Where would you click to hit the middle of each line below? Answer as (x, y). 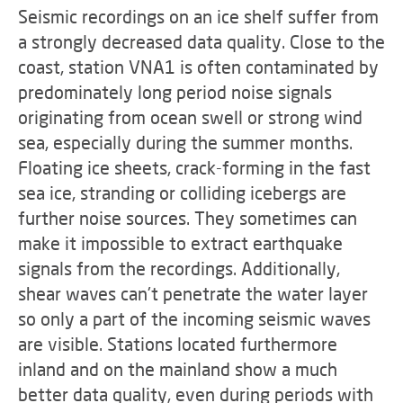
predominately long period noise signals (175, 92)
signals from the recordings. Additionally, (179, 268)
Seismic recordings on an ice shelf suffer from (198, 16)
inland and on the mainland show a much (178, 369)
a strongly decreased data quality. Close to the (201, 41)
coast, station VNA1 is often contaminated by (198, 67)
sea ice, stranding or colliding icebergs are (182, 193)
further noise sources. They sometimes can (188, 218)
